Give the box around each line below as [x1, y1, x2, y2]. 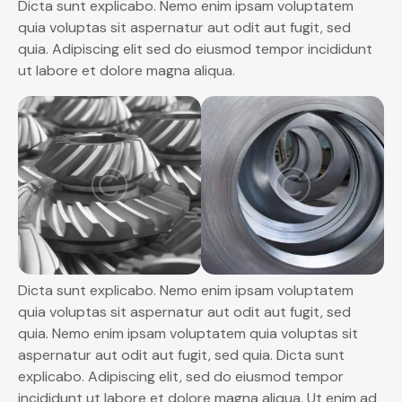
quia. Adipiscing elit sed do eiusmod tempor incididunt [18, 39, 372, 59]
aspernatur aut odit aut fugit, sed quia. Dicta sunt [18, 345, 345, 364]
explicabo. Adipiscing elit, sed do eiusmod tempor [18, 366, 344, 386]
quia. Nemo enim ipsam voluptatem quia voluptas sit [18, 323, 358, 343]
